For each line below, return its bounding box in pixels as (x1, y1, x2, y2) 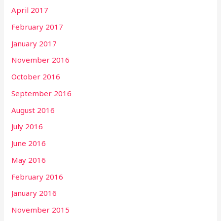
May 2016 (11, 154, 46, 165)
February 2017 (11, 21, 64, 32)
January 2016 (11, 188, 57, 198)
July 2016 (11, 121, 43, 132)
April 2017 (11, 5, 49, 15)
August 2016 (11, 105, 55, 115)
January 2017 (11, 38, 57, 48)
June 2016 (11, 138, 46, 148)
